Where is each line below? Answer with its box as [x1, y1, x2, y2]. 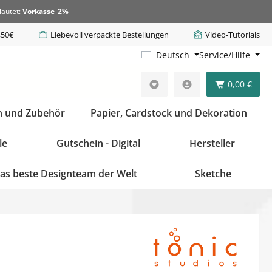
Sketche [194, 167, 231, 180]
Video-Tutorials [205, 29, 260, 40]
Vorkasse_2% [22, 6, 69, 16]
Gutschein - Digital [56, 137, 140, 150]
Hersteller [189, 137, 236, 150]
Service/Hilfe [199, 49, 251, 61]
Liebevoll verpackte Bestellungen [50, 29, 169, 40]
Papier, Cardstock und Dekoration [90, 106, 247, 120]
